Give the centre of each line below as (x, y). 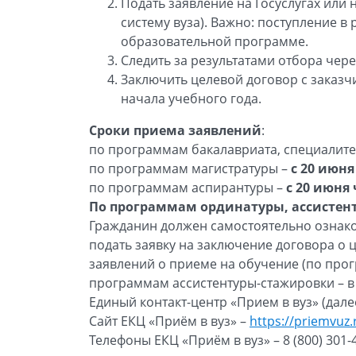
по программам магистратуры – (190, 168)
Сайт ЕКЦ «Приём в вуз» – (169, 321)
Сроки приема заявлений (175, 130)
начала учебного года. (191, 99)
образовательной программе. (215, 41)
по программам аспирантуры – (188, 188)
